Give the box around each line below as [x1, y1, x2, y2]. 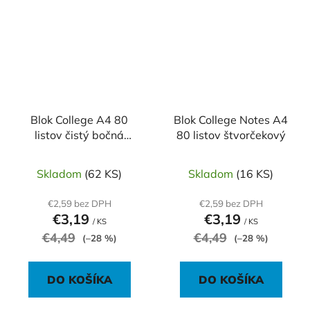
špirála [61, 143, 98, 158]
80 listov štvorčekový [176, 128, 286, 143]
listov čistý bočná [35, 128, 124, 143]
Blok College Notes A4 [174, 113, 288, 127]
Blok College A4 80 [30, 113, 128, 127]
